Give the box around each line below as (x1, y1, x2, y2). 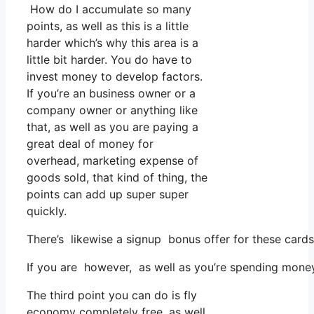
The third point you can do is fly (27, 287, 197, 302)
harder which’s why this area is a (27, 35, 198, 50)
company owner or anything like (27, 102, 198, 117)
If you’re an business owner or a (27, 86, 196, 100)
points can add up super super (27, 186, 189, 201)
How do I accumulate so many (27, 1, 191, 16)
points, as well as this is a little (27, 18, 189, 33)
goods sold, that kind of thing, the (27, 170, 207, 184)
